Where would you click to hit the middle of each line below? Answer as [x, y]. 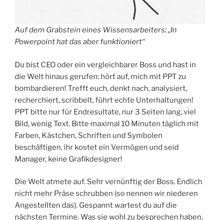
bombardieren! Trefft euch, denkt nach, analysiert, [101, 88]
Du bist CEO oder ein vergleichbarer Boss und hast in [105, 65]
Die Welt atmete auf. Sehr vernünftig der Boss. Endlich [109, 182]
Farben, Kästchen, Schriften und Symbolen [89, 135]
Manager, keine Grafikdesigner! [69, 159]
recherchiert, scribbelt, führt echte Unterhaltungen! [104, 100]
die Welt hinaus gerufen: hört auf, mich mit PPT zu [100, 76]
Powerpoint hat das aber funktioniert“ [80, 42]
